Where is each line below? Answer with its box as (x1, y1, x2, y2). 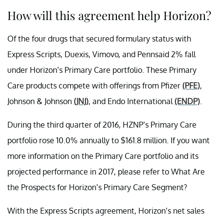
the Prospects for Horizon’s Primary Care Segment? (7, 182, 187, 192)
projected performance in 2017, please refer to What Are (7, 166, 205, 176)
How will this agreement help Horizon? (7, 7, 211, 23)
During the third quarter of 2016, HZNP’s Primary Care (7, 119, 197, 130)
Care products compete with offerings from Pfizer (7, 80, 182, 90)
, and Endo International (88, 96, 175, 106)
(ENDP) (175, 96, 200, 106)
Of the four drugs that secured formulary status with (7, 33, 191, 44)
